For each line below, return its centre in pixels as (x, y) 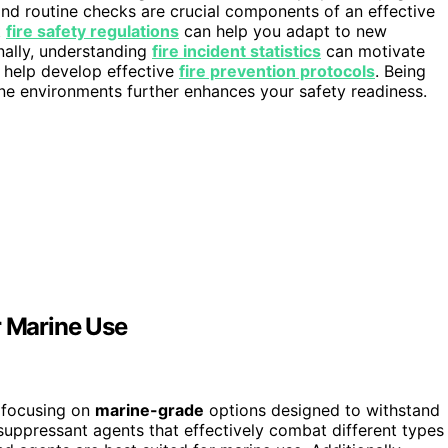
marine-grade (149, 410)
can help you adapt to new (283, 31)
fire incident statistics (236, 51)
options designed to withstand (322, 410)
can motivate (373, 51)
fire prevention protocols (277, 71)
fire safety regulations (92, 31)
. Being (400, 71)
